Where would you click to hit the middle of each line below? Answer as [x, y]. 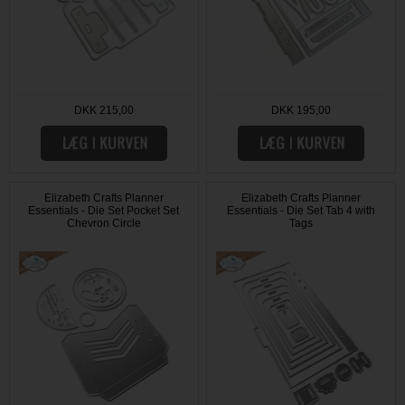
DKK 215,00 [104, 111]
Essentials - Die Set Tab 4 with [301, 211]
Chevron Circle [104, 224]
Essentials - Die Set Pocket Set [104, 211]
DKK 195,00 [301, 111]
